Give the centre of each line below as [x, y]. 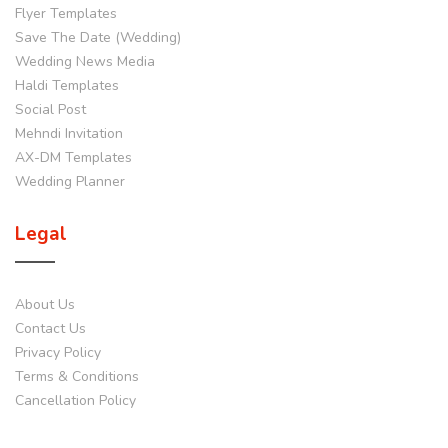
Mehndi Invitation [69, 133]
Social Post [50, 109]
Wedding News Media [85, 61]
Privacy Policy [58, 352]
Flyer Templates [66, 13]
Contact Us [50, 328]
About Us [45, 304]
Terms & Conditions [77, 376]
